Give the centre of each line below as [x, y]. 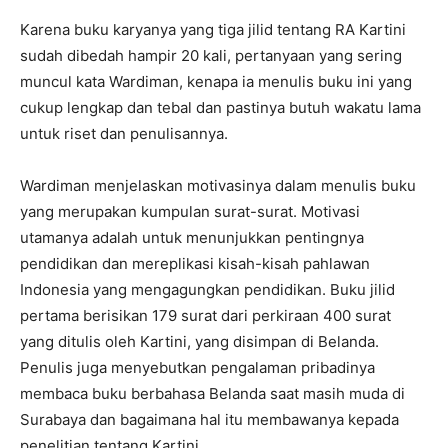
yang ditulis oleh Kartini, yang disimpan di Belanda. [199, 342]
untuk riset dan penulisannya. [124, 134]
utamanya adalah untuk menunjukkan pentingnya [192, 238]
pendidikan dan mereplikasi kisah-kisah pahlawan [195, 264]
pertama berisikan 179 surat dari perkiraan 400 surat [205, 316]
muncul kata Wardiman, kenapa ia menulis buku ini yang [216, 82]
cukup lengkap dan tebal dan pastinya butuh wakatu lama [220, 108]
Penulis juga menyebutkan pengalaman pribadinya [197, 368]
